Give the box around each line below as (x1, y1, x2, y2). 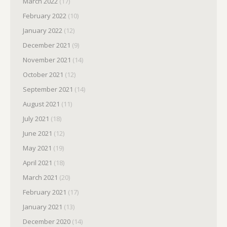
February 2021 (23, 187, 66, 197)
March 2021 (23, 173, 58, 182)
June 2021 (23, 129, 52, 138)
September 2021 (23, 85, 73, 94)
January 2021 (23, 202, 62, 211)
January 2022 (23, 26, 62, 35)
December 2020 (23, 217, 70, 226)
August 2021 (23, 99, 60, 108)
